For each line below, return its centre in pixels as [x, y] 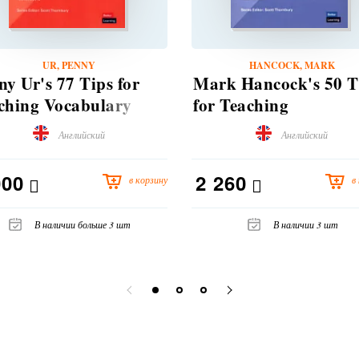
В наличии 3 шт [305, 225]
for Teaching [241, 105]
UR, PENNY [69, 66]
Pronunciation [248, 127]
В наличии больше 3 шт [83, 225]
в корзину [148, 180]
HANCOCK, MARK [292, 66]
